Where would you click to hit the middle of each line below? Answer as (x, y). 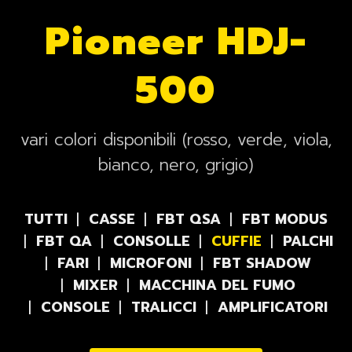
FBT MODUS (285, 219)
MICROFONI (151, 263)
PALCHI (308, 241)
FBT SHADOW (262, 263)
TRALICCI (164, 307)
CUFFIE (236, 241)
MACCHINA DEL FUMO (217, 285)
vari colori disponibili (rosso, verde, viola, (176, 139)
